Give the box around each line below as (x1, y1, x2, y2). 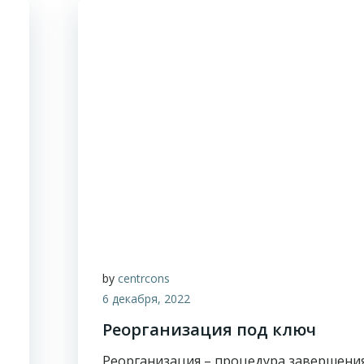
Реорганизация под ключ (102, 318, 317, 340)
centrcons (118, 271, 171, 286)
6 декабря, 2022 (102, 291, 191, 306)
